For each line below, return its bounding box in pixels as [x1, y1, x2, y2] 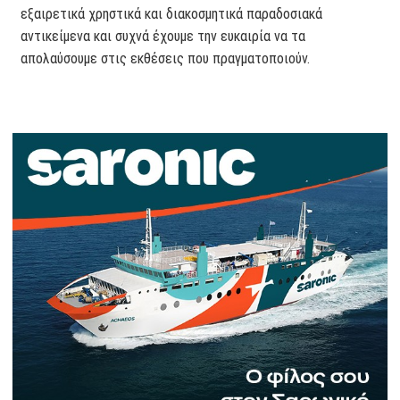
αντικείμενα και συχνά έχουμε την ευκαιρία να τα [21, 27, 306, 45]
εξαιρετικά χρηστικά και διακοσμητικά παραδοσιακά [21, 4, 323, 22]
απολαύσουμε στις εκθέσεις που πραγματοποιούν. [21, 49, 311, 67]
